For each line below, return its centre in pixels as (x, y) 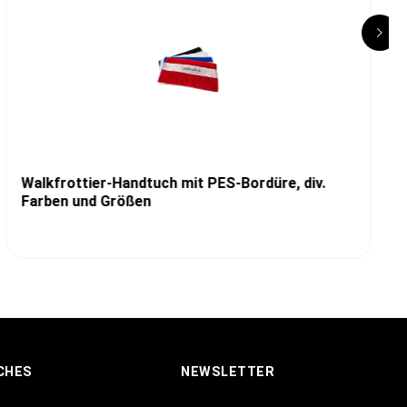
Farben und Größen (86, 202)
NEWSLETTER (228, 372)
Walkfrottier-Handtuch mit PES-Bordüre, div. (174, 184)
